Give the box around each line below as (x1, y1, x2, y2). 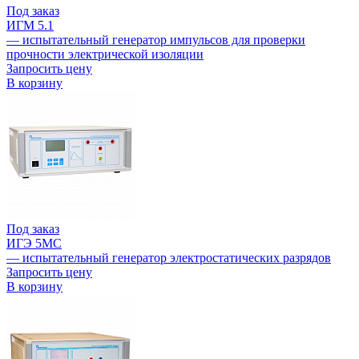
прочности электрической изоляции (6, 47, 204, 62)
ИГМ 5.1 (6, 18, 54, 33)
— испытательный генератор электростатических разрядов (6, 251, 331, 265)
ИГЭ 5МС (6, 236, 62, 251)
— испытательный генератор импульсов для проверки (6, 33, 305, 47)
